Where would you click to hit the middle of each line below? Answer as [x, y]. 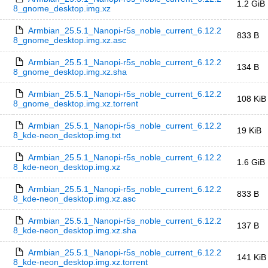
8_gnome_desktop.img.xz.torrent [76, 103]
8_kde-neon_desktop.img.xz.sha [75, 230]
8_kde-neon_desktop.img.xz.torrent [80, 262]
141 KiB [252, 257]
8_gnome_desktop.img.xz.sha [70, 72]
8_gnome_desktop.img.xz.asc [70, 40]
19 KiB [249, 130]
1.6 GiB [251, 162]
